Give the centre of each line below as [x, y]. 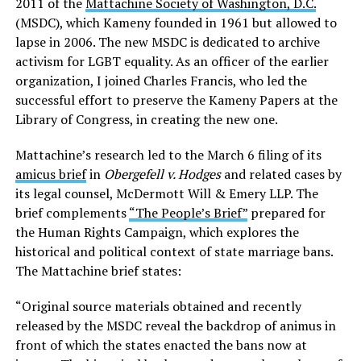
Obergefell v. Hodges [162, 174]
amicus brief [50, 174]
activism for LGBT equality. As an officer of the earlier [172, 62]
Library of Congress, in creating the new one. [146, 120]
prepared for [286, 213]
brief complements [72, 213]
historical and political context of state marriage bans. [174, 252]
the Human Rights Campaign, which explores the [157, 232]
